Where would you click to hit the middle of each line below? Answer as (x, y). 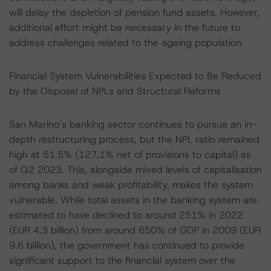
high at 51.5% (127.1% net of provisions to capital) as (130, 155)
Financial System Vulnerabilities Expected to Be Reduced (135, 76)
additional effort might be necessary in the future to (125, 28)
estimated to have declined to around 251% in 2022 (126, 215)
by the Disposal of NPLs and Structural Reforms (115, 91)
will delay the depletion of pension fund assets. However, (134, 12)
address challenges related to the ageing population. (126, 43)
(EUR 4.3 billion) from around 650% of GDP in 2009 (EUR (135, 230)
